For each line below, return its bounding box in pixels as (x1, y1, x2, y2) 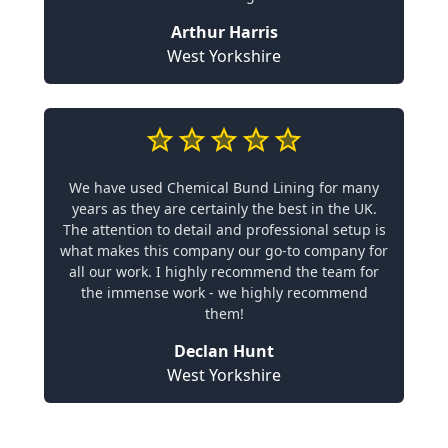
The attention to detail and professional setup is (62, 220, 386, 239)
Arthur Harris (170, 21, 278, 43)
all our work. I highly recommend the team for (69, 262, 379, 281)
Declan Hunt (174, 340, 274, 362)
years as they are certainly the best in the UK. (71, 199, 377, 218)
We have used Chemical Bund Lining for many (69, 178, 379, 197)
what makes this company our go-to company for (60, 241, 388, 260)
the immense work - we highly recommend (80, 283, 368, 302)
